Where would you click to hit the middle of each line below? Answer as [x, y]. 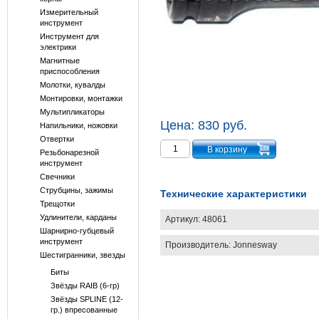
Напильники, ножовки [78, 125]
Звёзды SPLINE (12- [87, 299]
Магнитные [59, 61]
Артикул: [183, 219]
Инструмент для [69, 36]
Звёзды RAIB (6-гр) [85, 286]
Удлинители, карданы [78, 217]
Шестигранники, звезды [82, 255]
